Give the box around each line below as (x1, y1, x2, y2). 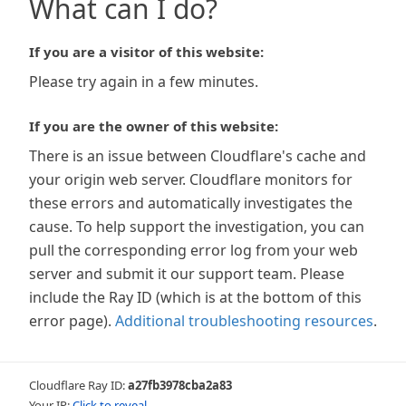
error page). (29, 311, 111, 331)
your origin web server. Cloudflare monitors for (29, 169, 353, 189)
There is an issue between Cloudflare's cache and (29, 146, 366, 166)
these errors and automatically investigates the (29, 193, 353, 213)
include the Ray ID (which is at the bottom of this (29, 287, 362, 307)
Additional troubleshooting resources (115, 311, 373, 331)
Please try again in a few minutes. (29, 72, 258, 92)
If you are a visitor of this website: (29, 43, 264, 61)
